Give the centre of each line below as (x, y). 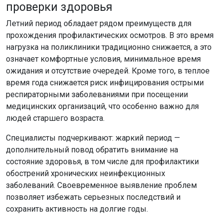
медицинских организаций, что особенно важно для (102, 106)
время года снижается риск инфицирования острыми (105, 82)
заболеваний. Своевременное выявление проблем (101, 185)
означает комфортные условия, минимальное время (103, 59)
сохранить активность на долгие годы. (77, 209)
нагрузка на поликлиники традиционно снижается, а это (109, 47)
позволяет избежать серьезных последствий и (93, 197)
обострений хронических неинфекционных (86, 173)
